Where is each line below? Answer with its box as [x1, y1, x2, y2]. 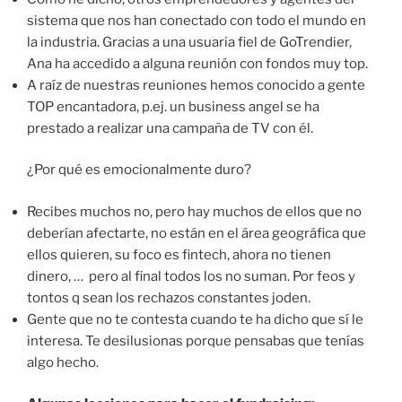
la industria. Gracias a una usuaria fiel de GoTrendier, [27, 33, 352, 50]
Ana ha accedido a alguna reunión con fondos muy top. [27, 55, 368, 72]
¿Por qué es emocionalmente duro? [27, 162, 251, 179]
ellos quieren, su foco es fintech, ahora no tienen [27, 246, 331, 263]
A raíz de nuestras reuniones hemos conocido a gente [27, 76, 365, 93]
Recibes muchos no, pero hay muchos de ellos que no [27, 203, 362, 220]
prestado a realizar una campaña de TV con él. [27, 119, 313, 136]
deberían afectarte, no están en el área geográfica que [27, 224, 366, 241]
